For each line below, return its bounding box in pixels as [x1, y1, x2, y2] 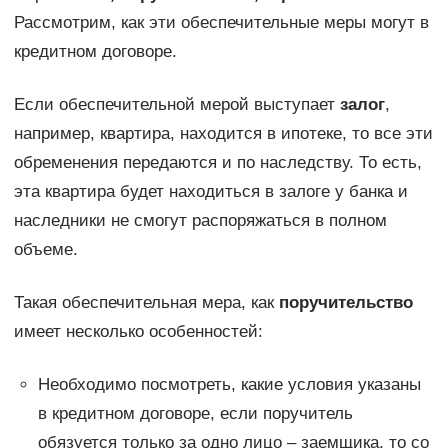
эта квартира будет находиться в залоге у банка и [13, 181, 408, 201]
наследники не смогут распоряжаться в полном [13, 210, 387, 230]
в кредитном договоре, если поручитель [37, 403, 353, 423]
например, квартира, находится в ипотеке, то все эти [13, 123, 433, 143]
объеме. [13, 239, 78, 259]
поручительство [278, 292, 413, 312]
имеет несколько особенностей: [13, 321, 263, 341]
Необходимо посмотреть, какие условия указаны [37, 374, 421, 394]
